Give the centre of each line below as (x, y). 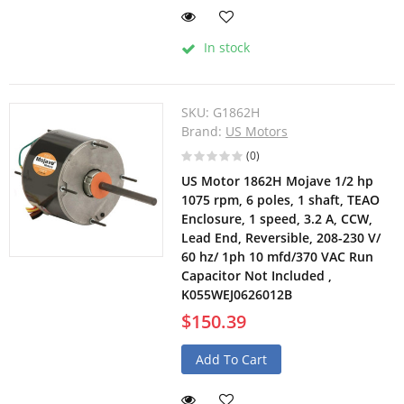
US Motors (257, 132)
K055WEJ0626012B (237, 295)
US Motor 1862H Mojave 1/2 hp (278, 181)
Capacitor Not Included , (257, 276)
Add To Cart (232, 360)
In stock (225, 48)
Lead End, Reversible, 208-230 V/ (281, 238)
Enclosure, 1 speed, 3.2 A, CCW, (277, 219)
